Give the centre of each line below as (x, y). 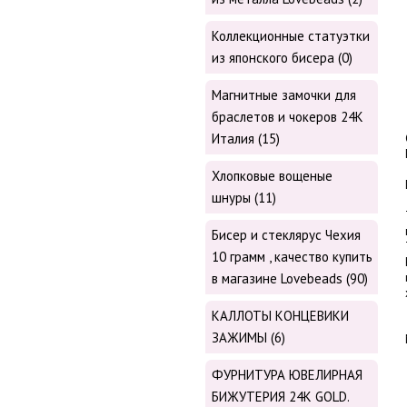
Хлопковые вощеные (272, 176)
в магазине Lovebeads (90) (290, 279)
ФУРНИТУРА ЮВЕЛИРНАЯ (287, 375)
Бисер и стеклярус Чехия (286, 235)
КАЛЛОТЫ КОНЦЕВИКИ (280, 316)
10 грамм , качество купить (292, 257)
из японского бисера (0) (282, 58)
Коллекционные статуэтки (291, 36)
